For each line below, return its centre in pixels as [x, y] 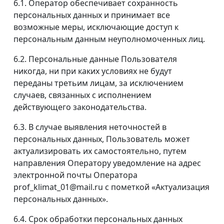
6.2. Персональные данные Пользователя [95, 59]
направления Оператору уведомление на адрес [107, 163]
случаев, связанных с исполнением [82, 95]
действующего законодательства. [80, 107]
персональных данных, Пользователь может [102, 139]
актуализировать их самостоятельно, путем [100, 151]
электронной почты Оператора [75, 175]
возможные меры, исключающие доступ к [96, 27]
